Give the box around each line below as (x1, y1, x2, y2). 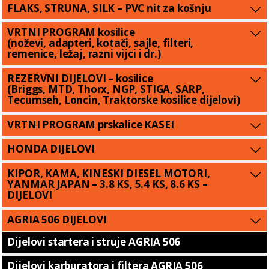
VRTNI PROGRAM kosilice (7, 25, 135, 40)
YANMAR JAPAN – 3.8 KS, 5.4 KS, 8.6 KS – (7, 177, 208, 192)
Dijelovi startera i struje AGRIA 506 (7, 234, 181, 249)
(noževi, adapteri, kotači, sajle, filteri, (7, 36, 194, 50)
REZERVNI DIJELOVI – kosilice (7, 71, 153, 85)
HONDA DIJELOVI (7, 142, 95, 156)
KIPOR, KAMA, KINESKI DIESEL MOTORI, (7, 166, 210, 181)
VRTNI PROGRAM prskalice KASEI (7, 117, 174, 131)
